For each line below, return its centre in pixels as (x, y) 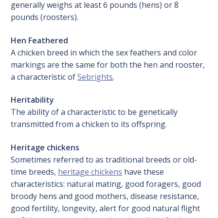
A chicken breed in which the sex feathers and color (104, 52)
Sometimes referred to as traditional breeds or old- (104, 159)
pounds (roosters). (45, 17)
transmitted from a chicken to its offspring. (89, 124)
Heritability (33, 100)
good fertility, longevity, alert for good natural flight (106, 208)
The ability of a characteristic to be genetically (94, 112)
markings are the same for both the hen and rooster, (108, 64)
